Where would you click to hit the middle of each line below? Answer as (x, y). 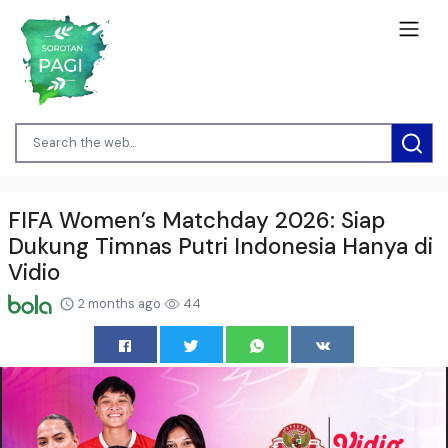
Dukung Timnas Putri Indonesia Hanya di (220, 246)
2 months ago (119, 303)
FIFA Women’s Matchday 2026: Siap (196, 220)
